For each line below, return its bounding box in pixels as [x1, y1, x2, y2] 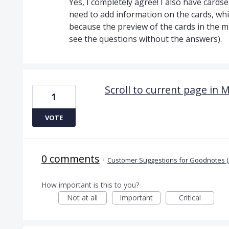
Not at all [67, 192, 98, 202]
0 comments [41, 151, 100, 166]
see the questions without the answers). [68, 33, 222, 44]
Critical [178, 192, 201, 202]
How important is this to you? [41, 179, 139, 190]
